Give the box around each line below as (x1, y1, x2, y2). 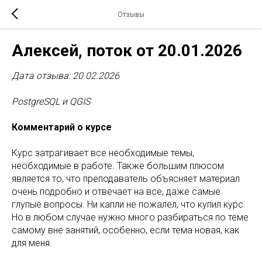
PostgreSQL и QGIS (12, 96, 90, 107)
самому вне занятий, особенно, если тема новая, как (12, 225, 239, 236)
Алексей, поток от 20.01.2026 (12, 41, 242, 60)
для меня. (12, 237, 52, 249)
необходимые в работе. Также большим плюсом (12, 160, 224, 171)
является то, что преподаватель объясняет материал (12, 173, 240, 184)
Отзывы (118, 11, 144, 19)
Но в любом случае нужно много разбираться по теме (12, 212, 249, 223)
